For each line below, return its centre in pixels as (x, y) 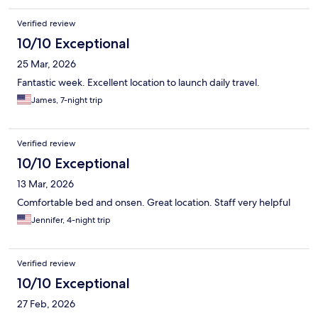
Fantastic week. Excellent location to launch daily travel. (138, 83)
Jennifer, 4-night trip (71, 220)
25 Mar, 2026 (46, 64)
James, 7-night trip (67, 100)
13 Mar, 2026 (45, 184)
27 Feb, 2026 (46, 304)
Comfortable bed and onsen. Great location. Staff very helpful (154, 203)
